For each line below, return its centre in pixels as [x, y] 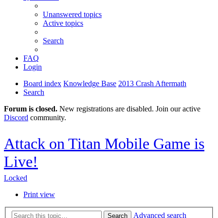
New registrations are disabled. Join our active [129, 109]
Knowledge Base [90, 83]
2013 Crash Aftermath [152, 83]
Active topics [63, 23]
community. [47, 118]
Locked [16, 178]
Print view [39, 194]
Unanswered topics [72, 14]
